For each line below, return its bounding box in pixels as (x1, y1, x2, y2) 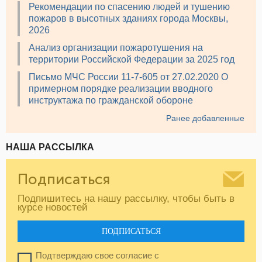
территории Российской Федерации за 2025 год (29, 54, 235, 64)
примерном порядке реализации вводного (29, 83, 213, 94)
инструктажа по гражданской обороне (29, 95, 193, 105)
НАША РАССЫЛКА (6, 142, 94, 152)
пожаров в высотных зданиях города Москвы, (29, 13, 228, 23)
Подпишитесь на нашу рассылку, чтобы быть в (18, 192, 235, 204)
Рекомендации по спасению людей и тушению (29, 1, 230, 12)
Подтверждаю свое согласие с (36, 250, 161, 260)
